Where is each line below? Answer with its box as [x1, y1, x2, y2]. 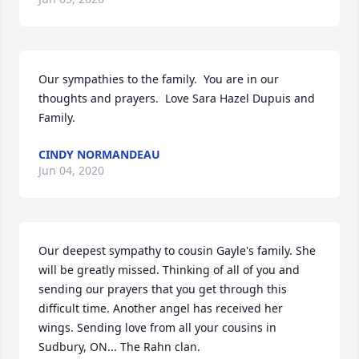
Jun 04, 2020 [38, 163, 104, 178]
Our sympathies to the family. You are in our [38, 71, 279, 87]
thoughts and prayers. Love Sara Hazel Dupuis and [38, 91, 315, 106]
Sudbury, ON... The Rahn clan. [38, 339, 200, 354]
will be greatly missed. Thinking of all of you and [38, 262, 300, 277]
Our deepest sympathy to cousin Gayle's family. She [38, 243, 316, 258]
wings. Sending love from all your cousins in [38, 320, 276, 335]
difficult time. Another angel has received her [38, 301, 283, 316]
